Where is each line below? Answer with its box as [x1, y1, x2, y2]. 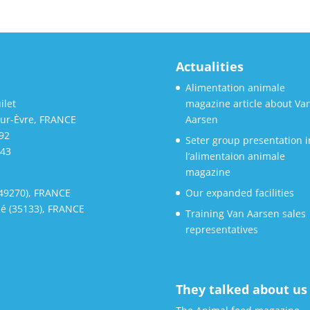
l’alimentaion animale [185, 149, 285, 163]
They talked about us [175, 281, 307, 298]
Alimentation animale [185, 81, 285, 95]
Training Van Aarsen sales [185, 207, 306, 221]
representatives [185, 223, 258, 237]
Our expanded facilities [185, 186, 294, 200]
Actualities [175, 58, 244, 75]
